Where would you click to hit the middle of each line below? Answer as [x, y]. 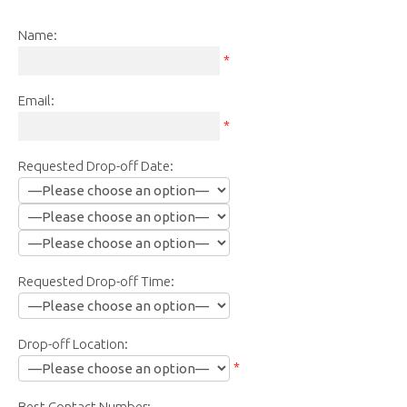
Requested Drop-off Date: [96, 165]
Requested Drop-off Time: [96, 281]
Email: [36, 100]
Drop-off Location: [73, 343]
